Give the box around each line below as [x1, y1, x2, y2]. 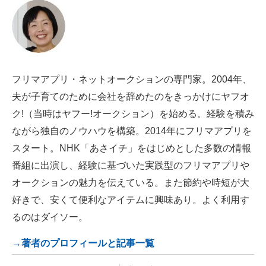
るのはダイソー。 [12, 212, 88, 223]
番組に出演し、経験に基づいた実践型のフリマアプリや [12, 160, 249, 171]
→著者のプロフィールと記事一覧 [12, 238, 154, 249]
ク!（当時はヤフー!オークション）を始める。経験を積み [12, 109, 254, 119]
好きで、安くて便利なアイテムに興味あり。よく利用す [12, 195, 249, 205]
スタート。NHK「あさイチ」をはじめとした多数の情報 [12, 143, 251, 154]
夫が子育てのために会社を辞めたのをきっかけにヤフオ [12, 91, 249, 102]
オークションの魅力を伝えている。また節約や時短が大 [12, 178, 249, 188]
